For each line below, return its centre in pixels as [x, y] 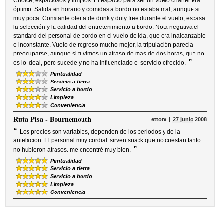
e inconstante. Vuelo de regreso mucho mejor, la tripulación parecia [103, 45]
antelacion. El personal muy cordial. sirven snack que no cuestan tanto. [108, 140]
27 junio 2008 [190, 119]
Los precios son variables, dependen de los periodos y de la [100, 132]
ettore [159, 119]
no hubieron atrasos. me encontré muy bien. [72, 150]
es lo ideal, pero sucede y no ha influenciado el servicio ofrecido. [100, 63]
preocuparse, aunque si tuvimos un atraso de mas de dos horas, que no [109, 54]
